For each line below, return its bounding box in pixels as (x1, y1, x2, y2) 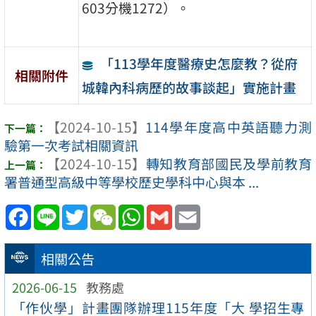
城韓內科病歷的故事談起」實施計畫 (82, 77, 297, 97)
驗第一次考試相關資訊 (4, 135, 138, 155)
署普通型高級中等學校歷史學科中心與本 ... (4, 171, 259, 192)
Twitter (87, 200, 131, 221)
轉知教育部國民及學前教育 (145, 153, 312, 174)
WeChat (116, 200, 165, 221)
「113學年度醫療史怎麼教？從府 (99, 53, 298, 73)
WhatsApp (144, 200, 209, 221)
